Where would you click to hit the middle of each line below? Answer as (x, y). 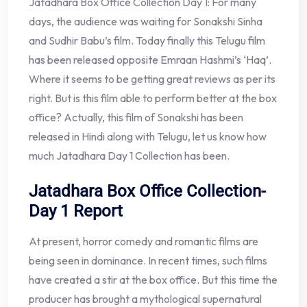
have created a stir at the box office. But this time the (153, 279)
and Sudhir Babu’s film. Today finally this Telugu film (147, 40)
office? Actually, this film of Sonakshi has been (136, 117)
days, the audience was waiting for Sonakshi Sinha (146, 21)
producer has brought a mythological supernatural (145, 298)
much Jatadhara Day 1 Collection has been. (129, 155)
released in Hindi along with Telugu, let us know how (148, 136)
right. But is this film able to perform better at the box (153, 98)
